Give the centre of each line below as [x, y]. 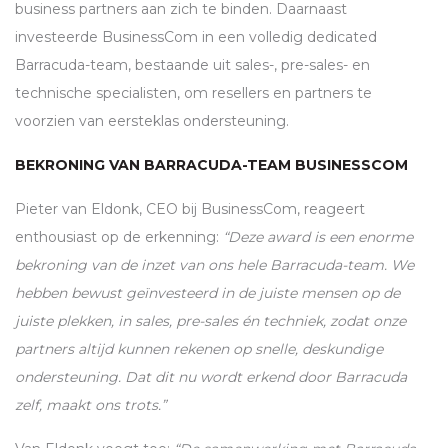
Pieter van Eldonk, [80, 209]
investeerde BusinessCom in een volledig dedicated [196, 37]
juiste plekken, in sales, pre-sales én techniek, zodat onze [210, 321]
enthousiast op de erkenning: [119, 237]
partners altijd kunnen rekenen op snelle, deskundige [199, 349]
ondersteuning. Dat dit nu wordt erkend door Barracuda [211, 377]
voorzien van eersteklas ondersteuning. [152, 121]
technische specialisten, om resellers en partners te [193, 93]
